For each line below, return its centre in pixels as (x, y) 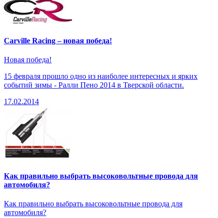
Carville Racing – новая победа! (58, 40)
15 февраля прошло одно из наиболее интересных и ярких (101, 76)
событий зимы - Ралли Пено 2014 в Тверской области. (94, 85)
